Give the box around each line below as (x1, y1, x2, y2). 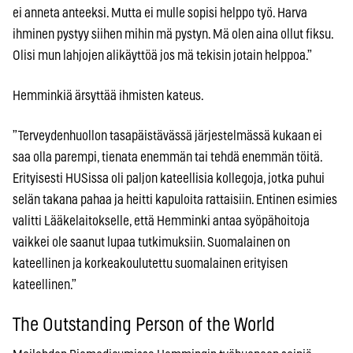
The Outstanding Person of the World (13, 315, 275, 335)
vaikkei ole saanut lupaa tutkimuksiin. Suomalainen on (13, 235, 290, 249)
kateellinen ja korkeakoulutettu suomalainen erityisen (13, 256, 288, 270)
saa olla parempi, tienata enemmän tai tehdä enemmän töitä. (13, 150, 322, 164)
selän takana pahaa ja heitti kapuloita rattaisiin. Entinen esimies (13, 192, 337, 206)
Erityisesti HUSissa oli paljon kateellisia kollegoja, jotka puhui (13, 171, 325, 185)
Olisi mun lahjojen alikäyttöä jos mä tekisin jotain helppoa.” (13, 48, 312, 62)
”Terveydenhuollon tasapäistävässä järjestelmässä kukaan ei (13, 128, 322, 143)
